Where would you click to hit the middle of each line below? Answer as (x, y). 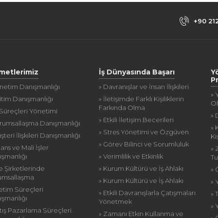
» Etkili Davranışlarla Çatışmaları (147, 193)
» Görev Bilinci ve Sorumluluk (144, 144)
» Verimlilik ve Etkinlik (131, 156)
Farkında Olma (122, 108)
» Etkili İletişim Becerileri (136, 120)
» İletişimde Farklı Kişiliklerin (142, 99)
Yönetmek (116, 201)
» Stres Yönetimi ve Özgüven (144, 132)
